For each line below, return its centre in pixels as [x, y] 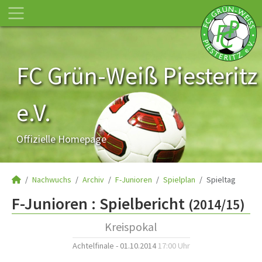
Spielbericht [142, 204]
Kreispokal [131, 227]
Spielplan [179, 180]
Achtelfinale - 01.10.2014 [115, 246]
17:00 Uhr [174, 246]
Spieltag [221, 180]
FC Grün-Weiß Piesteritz [137, 75]
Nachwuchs [52, 180]
